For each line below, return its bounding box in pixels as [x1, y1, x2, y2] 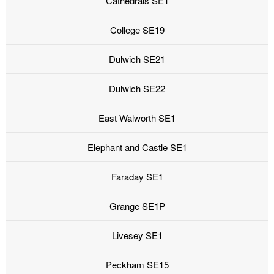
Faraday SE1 [111, 170, 163, 183]
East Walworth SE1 [98, 111, 176, 125]
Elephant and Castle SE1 [87, 141, 187, 154]
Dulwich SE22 [109, 82, 165, 95]
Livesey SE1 [111, 229, 163, 242]
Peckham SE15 [105, 258, 169, 272]
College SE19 [109, 23, 165, 37]
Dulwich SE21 [109, 53, 165, 66]
